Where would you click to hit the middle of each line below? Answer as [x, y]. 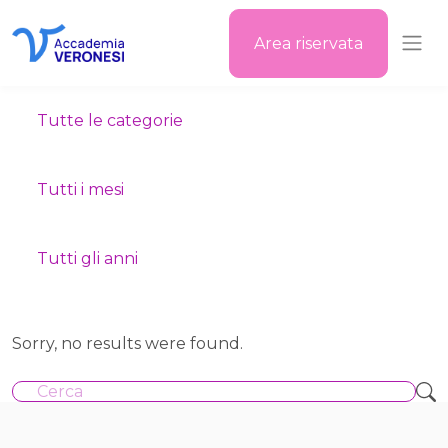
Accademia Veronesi [90, 71]
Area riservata [308, 43]
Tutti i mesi [80, 189]
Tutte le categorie [110, 120]
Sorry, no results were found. [127, 343]
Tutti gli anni [87, 259]
